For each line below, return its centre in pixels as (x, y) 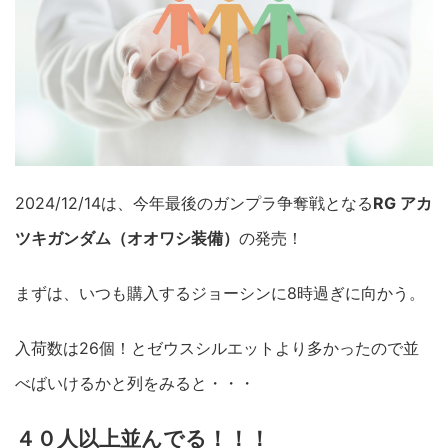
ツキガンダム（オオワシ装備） (127, 238)
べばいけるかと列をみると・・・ (135, 383)
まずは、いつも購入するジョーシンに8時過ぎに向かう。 (220, 293)
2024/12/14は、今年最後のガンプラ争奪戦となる (194, 203)
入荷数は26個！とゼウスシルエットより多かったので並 (217, 348)
